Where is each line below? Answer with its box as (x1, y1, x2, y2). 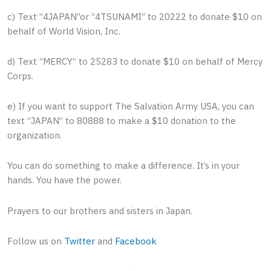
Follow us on (7, 235, 64, 247)
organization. (7, 129, 62, 142)
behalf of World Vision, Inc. (7, 25, 120, 37)
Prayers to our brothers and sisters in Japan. (7, 204, 192, 217)
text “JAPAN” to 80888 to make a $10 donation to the (7, 115, 236, 127)
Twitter (64, 235, 95, 247)
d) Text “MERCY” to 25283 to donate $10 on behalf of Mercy (7, 55, 263, 67)
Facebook (115, 235, 157, 247)
